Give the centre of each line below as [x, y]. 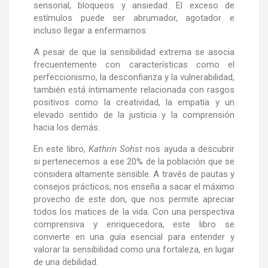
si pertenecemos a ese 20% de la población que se [134, 162]
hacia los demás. [67, 128]
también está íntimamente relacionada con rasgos [134, 90]
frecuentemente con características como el [134, 65]
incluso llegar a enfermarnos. [91, 31]
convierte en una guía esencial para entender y [134, 237]
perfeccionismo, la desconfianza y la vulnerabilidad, [134, 77]
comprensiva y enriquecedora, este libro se [134, 225]
